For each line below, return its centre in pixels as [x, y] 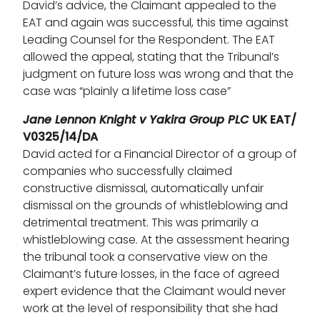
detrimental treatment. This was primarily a [141, 223]
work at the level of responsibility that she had [150, 309]
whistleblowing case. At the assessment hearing [156, 240]
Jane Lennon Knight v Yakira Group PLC [137, 120]
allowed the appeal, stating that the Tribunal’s [151, 57]
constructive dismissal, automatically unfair [143, 189]
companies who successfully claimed [127, 171]
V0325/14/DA [60, 137]
